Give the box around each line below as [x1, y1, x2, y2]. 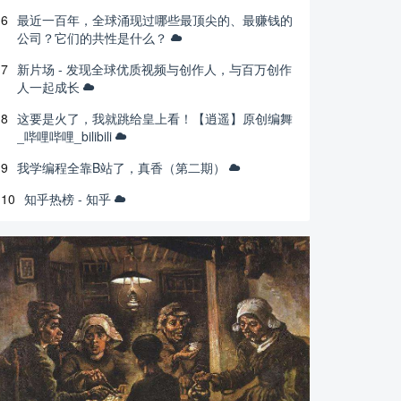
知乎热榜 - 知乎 [24, 190, 111, 209]
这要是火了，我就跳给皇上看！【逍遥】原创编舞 [17, 109, 293, 128]
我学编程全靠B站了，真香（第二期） [17, 158, 226, 177]
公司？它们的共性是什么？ [17, 29, 167, 47]
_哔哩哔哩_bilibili [17, 127, 112, 146]
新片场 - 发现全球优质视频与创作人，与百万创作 [17, 60, 292, 79]
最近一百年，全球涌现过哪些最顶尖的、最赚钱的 [17, 11, 293, 30]
